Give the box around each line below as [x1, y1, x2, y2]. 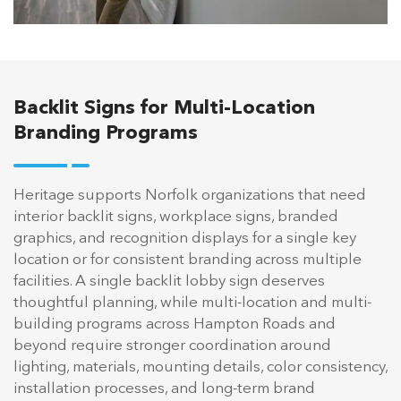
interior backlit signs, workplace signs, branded [13, 209, 338, 225]
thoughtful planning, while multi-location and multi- [13, 294, 371, 311]
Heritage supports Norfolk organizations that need [13, 187, 366, 203]
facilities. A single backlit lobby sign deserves [13, 273, 325, 289]
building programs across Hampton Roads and [13, 316, 336, 332]
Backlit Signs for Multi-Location [13, 98, 315, 118]
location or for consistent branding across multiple [13, 252, 362, 268]
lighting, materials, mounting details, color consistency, [13, 359, 388, 375]
